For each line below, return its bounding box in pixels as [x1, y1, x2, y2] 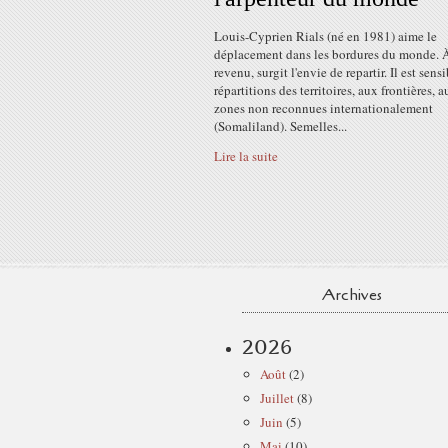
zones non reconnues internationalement [214, 99, 433, 117]
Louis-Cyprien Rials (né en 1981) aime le [214, 27, 437, 45]
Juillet [260, 389, 294, 407]
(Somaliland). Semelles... [214, 117, 347, 135]
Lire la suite [214, 147, 278, 165]
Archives [322, 284, 382, 306]
